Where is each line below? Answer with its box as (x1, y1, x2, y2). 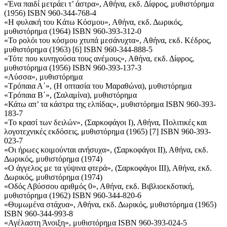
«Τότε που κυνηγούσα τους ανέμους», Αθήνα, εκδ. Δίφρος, (4, 54, 194, 63)
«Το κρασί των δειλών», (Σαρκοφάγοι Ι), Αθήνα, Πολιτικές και (4, 118, 207, 127)
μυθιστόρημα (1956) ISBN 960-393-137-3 (4, 63, 141, 72)
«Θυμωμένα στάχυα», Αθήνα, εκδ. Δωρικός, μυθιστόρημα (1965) (4, 200, 216, 209)
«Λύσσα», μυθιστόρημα (4, 72, 83, 82)
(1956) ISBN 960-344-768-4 (4, 9, 96, 18)
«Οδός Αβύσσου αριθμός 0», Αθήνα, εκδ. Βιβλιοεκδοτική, (4, 182, 194, 191)
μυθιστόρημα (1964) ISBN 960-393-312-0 (4, 27, 141, 36)
